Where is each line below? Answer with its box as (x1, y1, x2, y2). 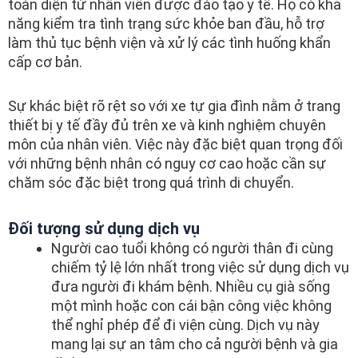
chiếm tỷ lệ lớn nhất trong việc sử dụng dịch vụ (51, 258, 349, 276)
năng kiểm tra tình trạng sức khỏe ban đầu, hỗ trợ (8, 14, 324, 32)
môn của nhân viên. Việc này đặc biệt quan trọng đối (8, 136, 343, 153)
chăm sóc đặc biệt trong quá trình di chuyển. (8, 174, 294, 191)
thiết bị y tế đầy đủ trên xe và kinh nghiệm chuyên (8, 117, 326, 133)
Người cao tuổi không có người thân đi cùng (51, 239, 333, 257)
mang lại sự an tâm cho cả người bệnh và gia (51, 335, 338, 352)
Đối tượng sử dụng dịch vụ (8, 218, 200, 238)
